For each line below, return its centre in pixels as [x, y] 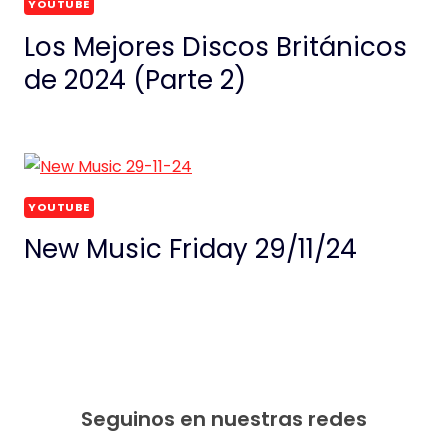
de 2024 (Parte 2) [135, 79]
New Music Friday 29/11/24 [190, 248]
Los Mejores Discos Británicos [215, 46]
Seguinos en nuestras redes [224, 419]
